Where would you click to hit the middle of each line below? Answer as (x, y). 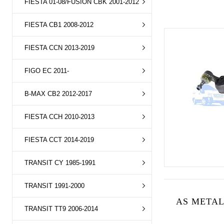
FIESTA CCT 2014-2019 (59, 140)
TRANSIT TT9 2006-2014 (61, 209)
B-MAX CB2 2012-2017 (58, 94)
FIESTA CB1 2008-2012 (59, 25)
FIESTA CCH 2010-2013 (59, 117)
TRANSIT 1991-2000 (54, 186)
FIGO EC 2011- (47, 71)
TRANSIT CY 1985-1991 (60, 163)
